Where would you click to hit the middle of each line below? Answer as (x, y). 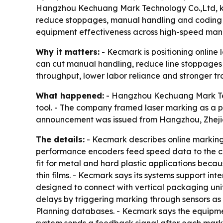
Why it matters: (68, 52)
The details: (60, 139)
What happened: (70, 96)
